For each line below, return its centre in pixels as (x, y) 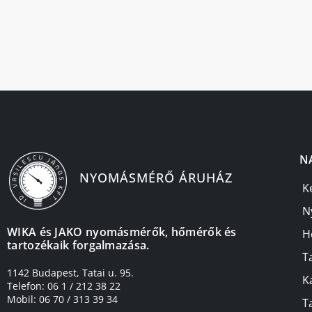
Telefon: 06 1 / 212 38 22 (64, 286)
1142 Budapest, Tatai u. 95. (70, 272)
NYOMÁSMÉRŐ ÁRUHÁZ (156, 177)
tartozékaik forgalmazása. (78, 245)
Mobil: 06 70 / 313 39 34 (62, 299)
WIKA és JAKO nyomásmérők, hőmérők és (122, 232)
